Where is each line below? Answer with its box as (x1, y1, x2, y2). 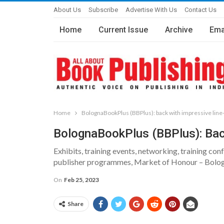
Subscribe (88, 6, 118, 13)
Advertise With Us (125, 6, 177, 13)
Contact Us (184, 6, 216, 13)
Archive (165, 25, 192, 34)
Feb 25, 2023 (64, 176, 99, 183)
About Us (53, 6, 81, 13)
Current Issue (98, 25, 148, 34)
